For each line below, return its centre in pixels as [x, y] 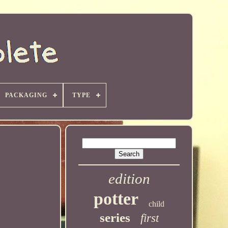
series [115, 218]
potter [116, 199]
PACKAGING [26, 95]
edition [129, 179]
